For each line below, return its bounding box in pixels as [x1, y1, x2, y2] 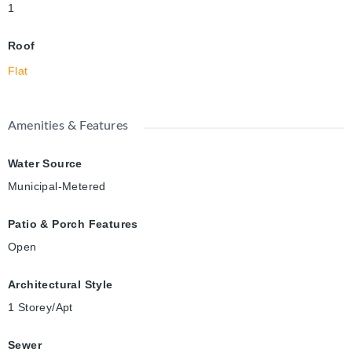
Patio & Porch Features [8, 217, 138, 230]
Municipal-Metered [8, 179, 106, 192]
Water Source [8, 156, 82, 170]
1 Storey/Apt [8, 300, 73, 313]
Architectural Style [8, 277, 113, 291]
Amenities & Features [8, 119, 128, 132]
